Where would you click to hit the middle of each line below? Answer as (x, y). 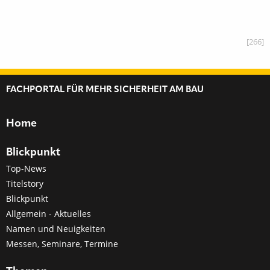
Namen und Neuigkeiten (56, 228)
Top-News (26, 168)
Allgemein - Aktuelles (49, 213)
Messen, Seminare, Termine (62, 243)
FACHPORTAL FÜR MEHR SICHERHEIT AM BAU (105, 90)
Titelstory (25, 183)
